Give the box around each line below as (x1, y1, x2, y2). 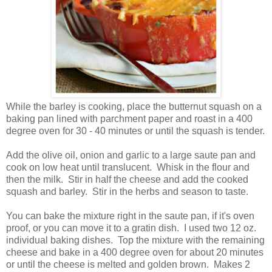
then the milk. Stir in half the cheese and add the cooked (6, 174, 248, 185)
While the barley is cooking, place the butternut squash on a (6, 101, 262, 112)
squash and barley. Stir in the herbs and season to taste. (6, 186, 248, 197)
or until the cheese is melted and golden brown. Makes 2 (6, 259, 250, 270)
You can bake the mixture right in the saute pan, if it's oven (6, 211, 254, 222)
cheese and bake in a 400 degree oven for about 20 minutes (6, 247, 263, 258)
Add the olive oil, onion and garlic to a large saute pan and (6, 150, 256, 161)
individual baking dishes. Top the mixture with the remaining (6, 235, 265, 246)
